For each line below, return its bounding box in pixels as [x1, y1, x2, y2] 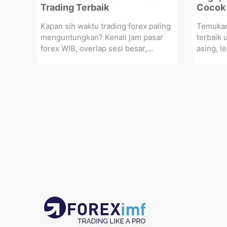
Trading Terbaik [41, 2, 109, 13]
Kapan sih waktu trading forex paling [41, 21, 171, 31]
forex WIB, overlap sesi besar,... [41, 44, 153, 53]
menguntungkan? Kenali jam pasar [41, 32, 163, 42]
